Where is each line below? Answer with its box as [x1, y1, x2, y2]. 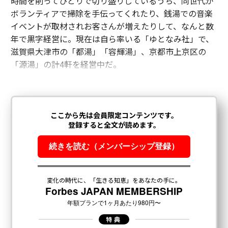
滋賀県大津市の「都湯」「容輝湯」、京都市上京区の [10, 45, 206, 58]
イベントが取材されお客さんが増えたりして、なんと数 [10, 19, 214, 32]
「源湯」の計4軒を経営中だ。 [10, 58, 121, 70]
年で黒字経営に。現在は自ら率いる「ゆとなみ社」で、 [10, 32, 214, 45]
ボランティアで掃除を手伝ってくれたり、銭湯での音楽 [10, 7, 213, 19]
